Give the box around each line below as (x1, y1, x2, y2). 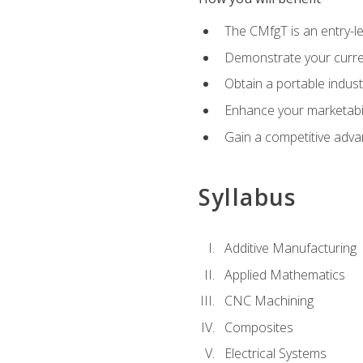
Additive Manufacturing (224, 239, 357, 258)
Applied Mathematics (224, 265, 345, 284)
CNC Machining (224, 292, 314, 310)
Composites (224, 318, 293, 336)
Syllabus (198, 181, 297, 212)
